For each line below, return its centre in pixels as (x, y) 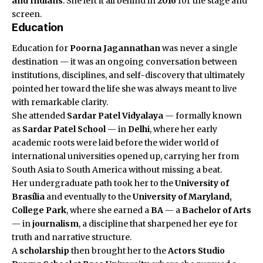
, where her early (183, 129)
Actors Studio (196, 251)
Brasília (28, 197)
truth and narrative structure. (72, 237)
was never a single (199, 48)
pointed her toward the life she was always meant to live (124, 89)
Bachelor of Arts (217, 210)
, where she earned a (109, 210)
